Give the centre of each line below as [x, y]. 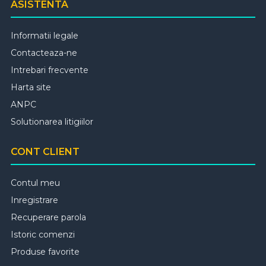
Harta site [31, 88]
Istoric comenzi [43, 235]
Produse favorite [45, 252]
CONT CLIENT [45, 152]
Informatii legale [45, 36]
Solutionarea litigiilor [52, 122]
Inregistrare [34, 200]
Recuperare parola [48, 218]
